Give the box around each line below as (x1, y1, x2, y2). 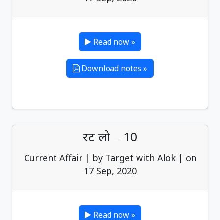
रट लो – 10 (83, 128, 137, 145)
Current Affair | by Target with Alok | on (24, 152, 196, 164)
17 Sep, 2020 (83, 165, 137, 177)
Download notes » (80, 63, 147, 74)
